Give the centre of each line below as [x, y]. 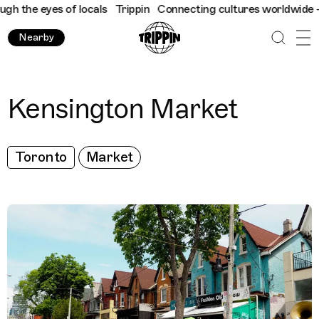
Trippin [119, 9]
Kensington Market [122, 109]
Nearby [36, 37]
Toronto [41, 157]
